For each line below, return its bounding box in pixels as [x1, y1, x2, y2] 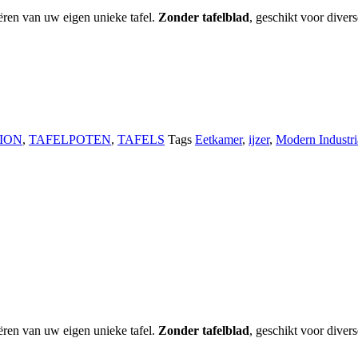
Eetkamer [195, 133, 242, 147]
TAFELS [117, 133, 165, 147]
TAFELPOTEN [29, 133, 111, 147]
